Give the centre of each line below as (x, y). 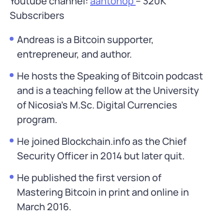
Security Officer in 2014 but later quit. (101, 155)
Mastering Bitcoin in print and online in (103, 192)
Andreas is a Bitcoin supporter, (85, 39)
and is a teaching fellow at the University (108, 90)
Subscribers (37, 15)
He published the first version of (89, 177)
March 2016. (44, 206)
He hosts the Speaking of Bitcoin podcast (110, 76)
